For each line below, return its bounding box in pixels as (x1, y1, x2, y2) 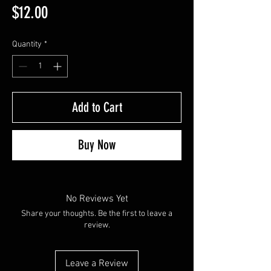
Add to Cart (71, 99, 122, 116)
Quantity (12, 39, 42, 50)
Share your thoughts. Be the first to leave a (21, 209, 172, 219)
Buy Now (78, 137, 116, 153)
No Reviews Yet (65, 193, 128, 205)
